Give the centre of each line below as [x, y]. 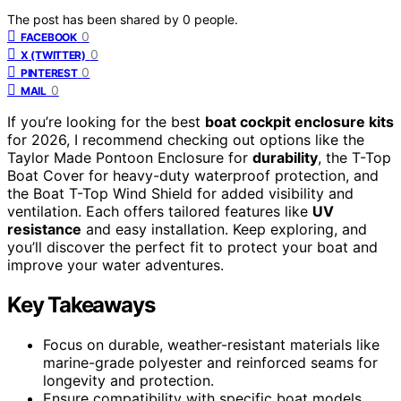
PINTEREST [49, 73]
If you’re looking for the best [106, 121]
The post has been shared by [95, 19]
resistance [44, 229]
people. [216, 19]
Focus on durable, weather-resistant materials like [211, 344]
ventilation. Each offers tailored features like [160, 211]
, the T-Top [354, 157]
